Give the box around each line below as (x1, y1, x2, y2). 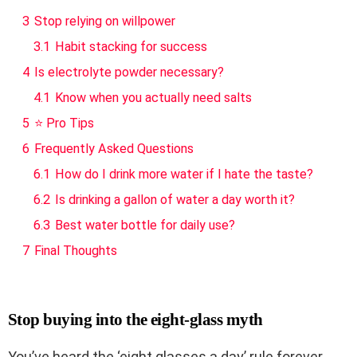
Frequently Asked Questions (34, 140, 194, 156)
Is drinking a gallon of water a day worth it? (55, 191, 295, 207)
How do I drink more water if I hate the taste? (55, 166, 313, 182)
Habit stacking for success (55, 38, 207, 54)
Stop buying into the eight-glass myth (8, 309, 263, 329)
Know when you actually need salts (55, 89, 252, 105)
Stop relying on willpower (34, 13, 175, 29)
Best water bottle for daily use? (55, 217, 235, 233)
